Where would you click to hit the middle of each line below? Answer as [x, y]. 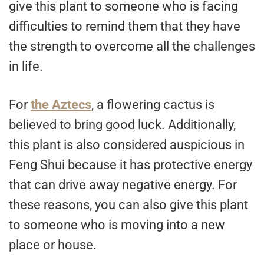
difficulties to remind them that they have [125, 27]
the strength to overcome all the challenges [132, 47]
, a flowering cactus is [153, 105]
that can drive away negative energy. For [123, 185]
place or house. [53, 245]
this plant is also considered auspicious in [127, 145]
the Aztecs [61, 105]
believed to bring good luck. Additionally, [122, 125]
